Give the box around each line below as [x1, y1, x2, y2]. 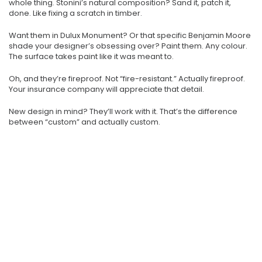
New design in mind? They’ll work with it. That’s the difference [9, 106, 237, 118]
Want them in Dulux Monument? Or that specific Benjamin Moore [9, 30, 251, 42]
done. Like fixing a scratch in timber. [9, 8, 142, 19]
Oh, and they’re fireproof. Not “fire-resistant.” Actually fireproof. [9, 73, 245, 85]
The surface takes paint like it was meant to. [9, 51, 174, 63]
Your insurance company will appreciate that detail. [9, 84, 204, 95]
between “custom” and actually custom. [9, 116, 160, 128]
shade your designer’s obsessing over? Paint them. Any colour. [9, 40, 247, 52]
